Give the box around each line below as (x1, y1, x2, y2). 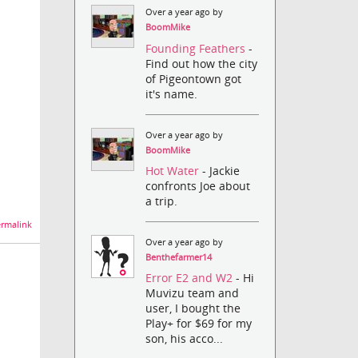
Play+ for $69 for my (145, 316, 253, 332)
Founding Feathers (145, 40, 249, 56)
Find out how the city (145, 55, 258, 71)
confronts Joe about (145, 177, 251, 193)
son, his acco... (145, 331, 224, 347)
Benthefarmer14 (145, 251, 213, 263)
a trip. (145, 193, 178, 209)
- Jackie (202, 162, 241, 178)
